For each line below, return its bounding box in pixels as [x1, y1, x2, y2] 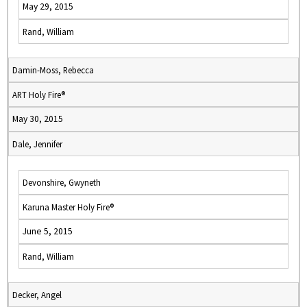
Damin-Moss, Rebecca [12, 64, 94, 75]
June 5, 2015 [23, 225, 73, 237]
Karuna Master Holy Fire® [23, 201, 114, 212]
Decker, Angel [12, 289, 62, 300]
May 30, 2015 [12, 113, 63, 125]
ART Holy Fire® [12, 89, 65, 100]
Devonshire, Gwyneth [23, 177, 101, 188]
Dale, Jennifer [12, 138, 62, 149]
